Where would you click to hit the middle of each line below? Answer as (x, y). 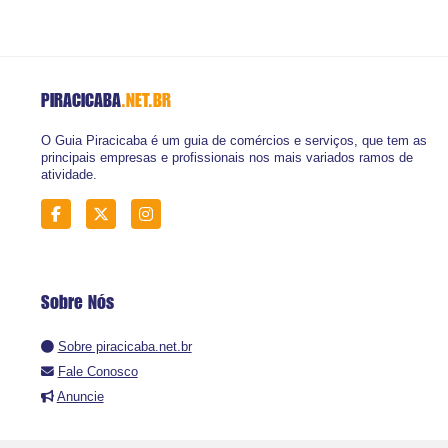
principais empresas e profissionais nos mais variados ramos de (226, 157)
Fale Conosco (97, 372)
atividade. (68, 174)
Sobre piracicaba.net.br (124, 347)
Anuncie (80, 397)
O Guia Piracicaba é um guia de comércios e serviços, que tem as (233, 140)
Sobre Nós (77, 302)
